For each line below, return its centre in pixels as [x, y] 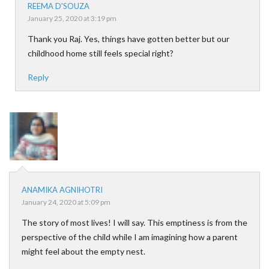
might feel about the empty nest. [83, 251]
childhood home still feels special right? [101, 53]
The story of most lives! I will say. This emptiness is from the [134, 222]
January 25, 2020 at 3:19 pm [72, 18]
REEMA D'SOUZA [59, 6]
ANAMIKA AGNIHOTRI [62, 190]
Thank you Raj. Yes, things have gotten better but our [128, 39]
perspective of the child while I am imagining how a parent [130, 237]
